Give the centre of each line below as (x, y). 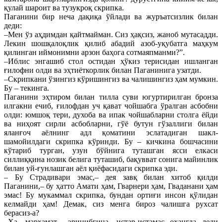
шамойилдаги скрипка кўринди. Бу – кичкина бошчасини (111, 141)
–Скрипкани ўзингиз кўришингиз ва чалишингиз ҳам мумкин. (111, 79)
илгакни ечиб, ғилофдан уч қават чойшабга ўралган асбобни (111, 106)
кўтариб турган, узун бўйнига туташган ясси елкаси (111, 150)
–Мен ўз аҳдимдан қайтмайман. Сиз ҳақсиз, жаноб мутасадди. (111, 34)
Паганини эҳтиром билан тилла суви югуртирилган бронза (111, 97)
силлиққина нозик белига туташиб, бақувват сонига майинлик (111, 159)
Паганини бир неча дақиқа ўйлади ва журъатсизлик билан (111, 16)
